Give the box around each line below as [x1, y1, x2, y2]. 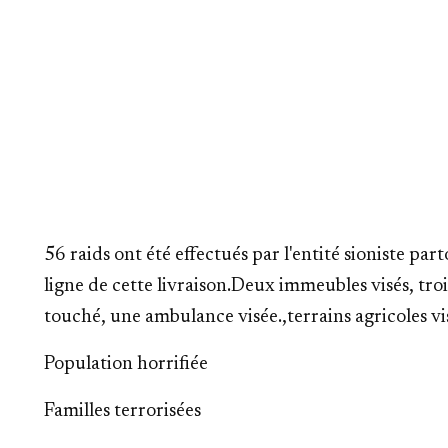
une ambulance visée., [110, 308, 287, 327]
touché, [44, 308, 110, 327]
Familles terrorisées [44, 402, 201, 421]
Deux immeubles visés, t [231, 277, 425, 296]
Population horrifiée [44, 355, 208, 374]
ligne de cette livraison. [44, 277, 231, 296]
